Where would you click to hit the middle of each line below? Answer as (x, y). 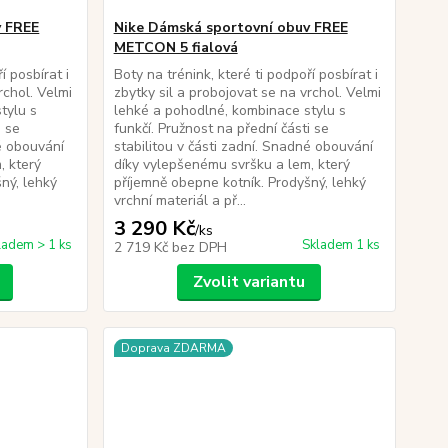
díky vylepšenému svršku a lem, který (231, 164)
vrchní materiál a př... (179, 200)
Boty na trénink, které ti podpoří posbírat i (245, 74)
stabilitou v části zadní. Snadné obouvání (243, 146)
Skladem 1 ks (340, 245)
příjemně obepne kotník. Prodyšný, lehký (239, 182)
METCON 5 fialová (175, 47)
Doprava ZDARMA (173, 348)
